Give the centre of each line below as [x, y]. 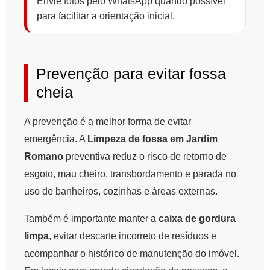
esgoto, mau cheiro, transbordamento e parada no [130, 174]
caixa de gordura [197, 219]
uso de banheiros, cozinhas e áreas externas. [121, 192]
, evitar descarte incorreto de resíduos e [133, 236]
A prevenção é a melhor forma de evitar [108, 122]
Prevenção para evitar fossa [131, 74]
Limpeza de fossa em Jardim [152, 139]
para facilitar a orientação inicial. [106, 16]
